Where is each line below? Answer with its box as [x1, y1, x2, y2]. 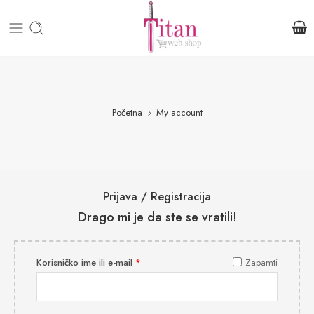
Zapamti [245, 256, 278, 270]
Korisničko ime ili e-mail [36, 256, 135, 270]
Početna [111, 105, 142, 119]
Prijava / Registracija [103, 188, 211, 205]
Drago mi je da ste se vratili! [77, 208, 237, 227]
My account [156, 105, 203, 119]
